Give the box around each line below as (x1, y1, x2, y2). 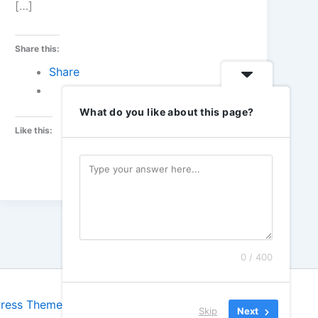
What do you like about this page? (79, 106, 254, 118)
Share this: (15, 43, 60, 55)
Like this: (15, 125, 53, 136)
